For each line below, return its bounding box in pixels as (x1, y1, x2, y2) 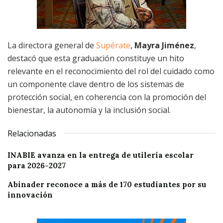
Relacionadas (7, 128, 56, 139)
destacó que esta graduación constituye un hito (7, 53, 184, 64)
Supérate (96, 40, 130, 51)
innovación (7, 190, 53, 200)
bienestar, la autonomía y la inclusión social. (7, 105, 171, 116)
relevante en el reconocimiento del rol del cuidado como (7, 66, 215, 77)
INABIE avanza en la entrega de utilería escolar (7, 150, 194, 160)
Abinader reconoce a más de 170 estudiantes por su (7, 180, 206, 190)
